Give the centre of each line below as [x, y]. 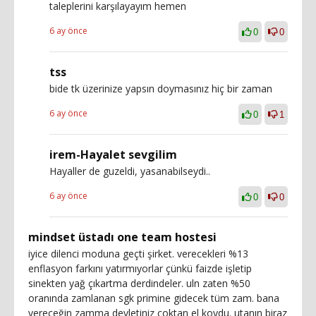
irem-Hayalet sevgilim [113, 154]
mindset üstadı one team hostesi [122, 237]
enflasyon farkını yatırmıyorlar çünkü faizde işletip [140, 268]
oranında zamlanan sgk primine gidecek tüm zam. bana [154, 298]
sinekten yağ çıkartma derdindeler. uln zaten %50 [139, 283]
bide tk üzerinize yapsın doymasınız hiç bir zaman [161, 88]
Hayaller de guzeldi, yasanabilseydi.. [130, 171]
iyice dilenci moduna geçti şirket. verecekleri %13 [138, 253]
